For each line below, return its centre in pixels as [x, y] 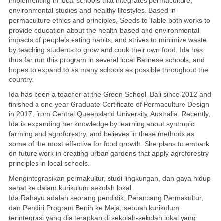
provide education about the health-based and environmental [104, 30]
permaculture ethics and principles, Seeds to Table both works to [109, 20]
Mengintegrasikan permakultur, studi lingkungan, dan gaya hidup [110, 178]
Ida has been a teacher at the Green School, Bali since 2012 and [110, 94]
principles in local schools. [49, 163]
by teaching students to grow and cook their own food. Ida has [106, 50]
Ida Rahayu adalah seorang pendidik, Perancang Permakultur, [106, 198]
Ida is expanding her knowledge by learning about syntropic [101, 124]
